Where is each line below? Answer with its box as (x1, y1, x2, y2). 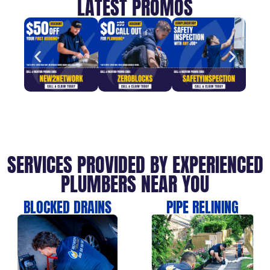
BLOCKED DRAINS (24, 196, 111, 219)
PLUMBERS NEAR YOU (61, 169, 209, 199)
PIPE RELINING (166, 196, 239, 219)
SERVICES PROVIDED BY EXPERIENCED (7, 150, 263, 180)
